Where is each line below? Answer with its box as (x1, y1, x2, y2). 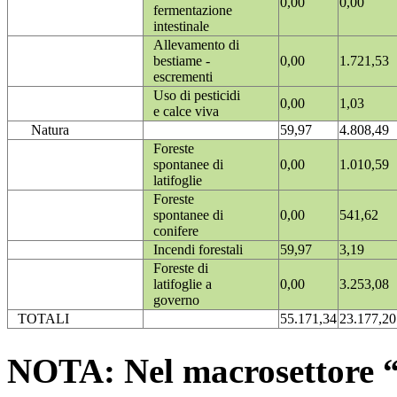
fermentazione (153, 3, 232, 19)
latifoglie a (153, 276, 212, 292)
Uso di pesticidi (153, 88, 240, 104)
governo (153, 292, 199, 308)
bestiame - (153, 53, 210, 69)
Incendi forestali (153, 242, 243, 258)
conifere (153, 223, 198, 239)
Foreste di (153, 261, 208, 276)
